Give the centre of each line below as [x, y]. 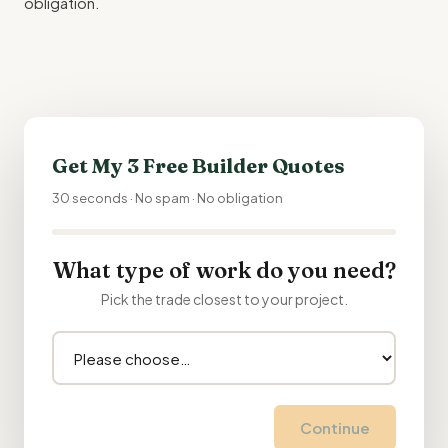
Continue [335, 427]
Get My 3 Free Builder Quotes [198, 165]
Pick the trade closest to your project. [224, 299]
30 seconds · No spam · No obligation [167, 198]
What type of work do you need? [224, 270]
